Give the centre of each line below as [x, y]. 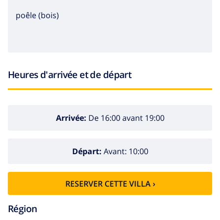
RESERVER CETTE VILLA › [110, 183]
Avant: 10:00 [125, 151]
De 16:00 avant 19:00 [125, 118]
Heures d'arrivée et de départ [70, 75]
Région [23, 209]
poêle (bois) [37, 15]
